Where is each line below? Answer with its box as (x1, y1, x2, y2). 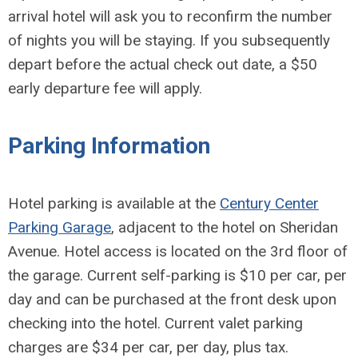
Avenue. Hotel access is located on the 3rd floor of (8, 241, 348, 261)
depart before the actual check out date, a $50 (8, 54, 317, 74)
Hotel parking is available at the (8, 193, 220, 213)
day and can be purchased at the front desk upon (8, 289, 336, 308)
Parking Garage (8, 217, 111, 237)
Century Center (220, 193, 319, 213)
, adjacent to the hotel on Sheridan (111, 217, 338, 237)
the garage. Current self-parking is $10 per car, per (8, 265, 347, 284)
